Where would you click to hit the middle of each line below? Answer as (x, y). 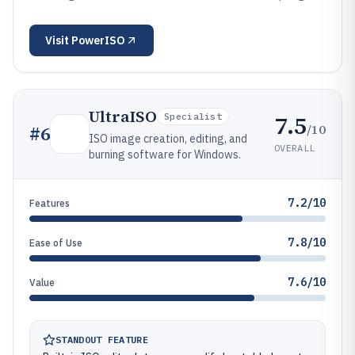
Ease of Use (56, 243)
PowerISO (98, 40)
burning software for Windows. (165, 155)
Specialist (193, 116)
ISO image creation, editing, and (168, 139)
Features (50, 203)
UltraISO (123, 116)
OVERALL (295, 147)
